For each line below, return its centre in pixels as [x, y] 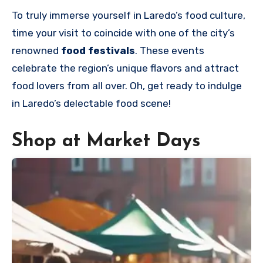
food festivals [98, 51]
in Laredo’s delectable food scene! [91, 104]
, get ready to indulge [192, 86]
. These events [170, 51]
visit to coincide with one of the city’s [147, 33]
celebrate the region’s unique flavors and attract [125, 68]
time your [35, 33]
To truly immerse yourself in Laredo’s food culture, [129, 16]
